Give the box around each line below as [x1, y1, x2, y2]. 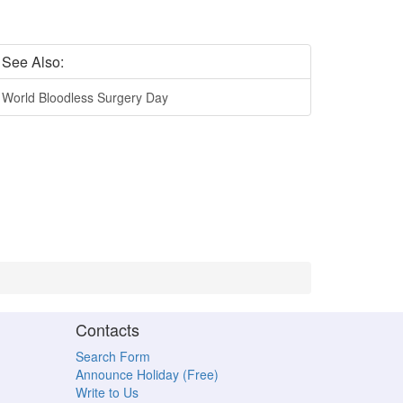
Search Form [75, 347, 150, 365]
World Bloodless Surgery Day [2, 88, 168, 106]
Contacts [75, 318, 139, 341]
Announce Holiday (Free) [75, 365, 219, 383]
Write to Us [75, 383, 139, 401]
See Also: [2, 51, 64, 72]
